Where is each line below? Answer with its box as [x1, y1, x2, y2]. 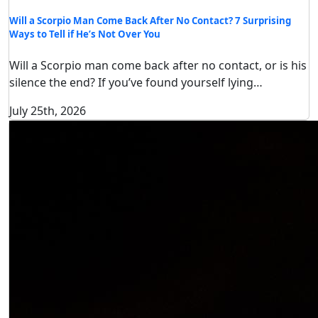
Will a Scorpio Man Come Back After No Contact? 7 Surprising [9, 13, 291, 27]
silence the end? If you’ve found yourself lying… [9, 74, 263, 90]
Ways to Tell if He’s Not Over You [9, 27, 160, 40]
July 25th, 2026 [9, 102, 86, 119]
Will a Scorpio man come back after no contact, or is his [9, 57, 307, 73]
